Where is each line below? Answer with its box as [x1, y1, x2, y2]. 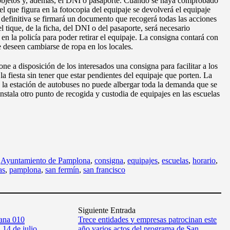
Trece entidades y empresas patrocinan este [78, 215, 217, 224]
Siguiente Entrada [78, 206, 136, 215]
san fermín [45, 165, 79, 174]
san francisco [83, 165, 125, 174]
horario [193, 156, 216, 165]
